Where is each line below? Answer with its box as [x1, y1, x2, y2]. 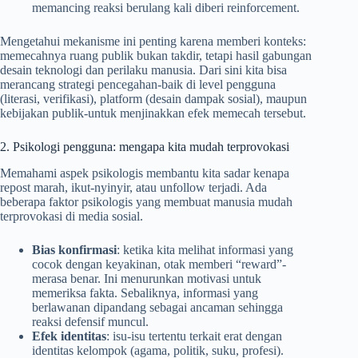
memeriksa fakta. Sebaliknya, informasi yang [32, 285, 258, 300]
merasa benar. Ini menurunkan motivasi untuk [32, 271, 261, 285]
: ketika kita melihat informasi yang [117, 242, 293, 257]
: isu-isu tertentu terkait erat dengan [106, 328, 282, 343]
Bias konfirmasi [32, 242, 117, 257]
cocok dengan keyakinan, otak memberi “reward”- [32, 257, 286, 271]
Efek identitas [32, 328, 106, 343]
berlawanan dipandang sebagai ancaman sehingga [32, 300, 283, 314]
